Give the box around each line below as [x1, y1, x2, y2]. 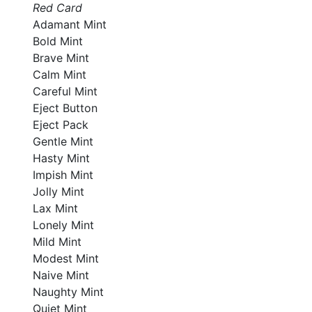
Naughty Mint [32, 285, 104, 299]
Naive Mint [32, 268, 89, 282]
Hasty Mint [32, 151, 90, 165]
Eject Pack [32, 118, 88, 132]
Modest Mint [32, 251, 99, 265]
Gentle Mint [32, 134, 93, 148]
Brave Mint [32, 51, 89, 65]
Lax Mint [32, 201, 78, 215]
